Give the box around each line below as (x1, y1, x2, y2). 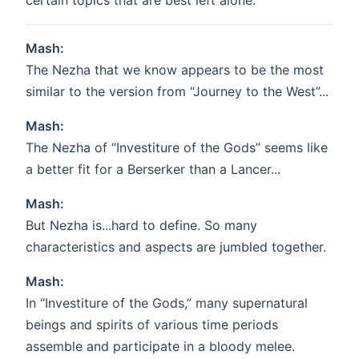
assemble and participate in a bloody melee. (26, 338, 295, 355)
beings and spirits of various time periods (26, 317, 278, 333)
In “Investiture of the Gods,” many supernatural (26, 295, 308, 312)
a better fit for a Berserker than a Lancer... (26, 161, 280, 178)
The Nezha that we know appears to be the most (26, 62, 324, 79)
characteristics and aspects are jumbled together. (26, 239, 326, 256)
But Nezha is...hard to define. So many (26, 217, 257, 234)
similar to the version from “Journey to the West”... (26, 83, 329, 100)
